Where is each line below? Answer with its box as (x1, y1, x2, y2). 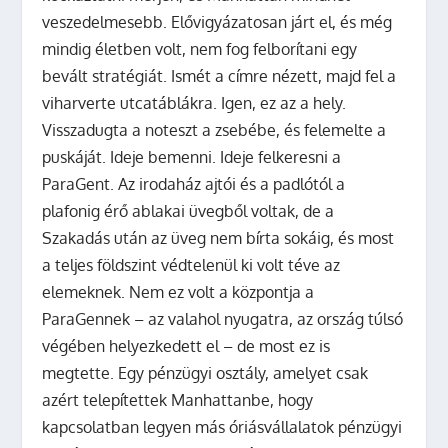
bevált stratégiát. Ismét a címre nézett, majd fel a (42, 65, 397, 86)
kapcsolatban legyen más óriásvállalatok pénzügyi (42, 416, 403, 437)
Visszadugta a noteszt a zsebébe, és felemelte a (42, 119, 387, 140)
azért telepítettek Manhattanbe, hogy (42, 389, 314, 410)
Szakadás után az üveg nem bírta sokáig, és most (42, 227, 395, 248)
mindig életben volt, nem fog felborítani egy (42, 38, 358, 59)
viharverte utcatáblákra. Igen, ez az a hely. (42, 92, 347, 113)
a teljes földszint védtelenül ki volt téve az (42, 254, 341, 275)
